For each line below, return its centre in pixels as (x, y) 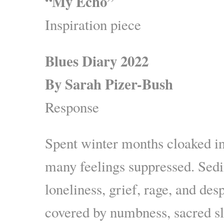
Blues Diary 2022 (97, 61)
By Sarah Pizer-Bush (109, 84)
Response (72, 106)
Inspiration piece (93, 24)
